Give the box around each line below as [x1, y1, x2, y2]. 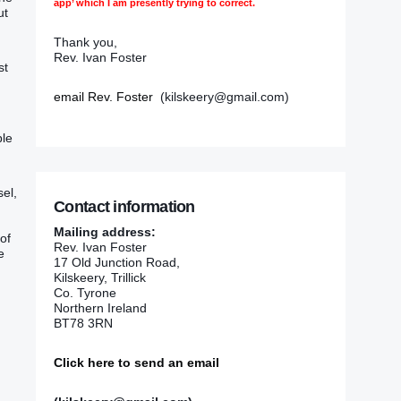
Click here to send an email [54, 354, 219, 370]
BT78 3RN [54, 315, 113, 330]
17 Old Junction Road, [54, 254, 180, 269]
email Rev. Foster [54, 90, 153, 105]
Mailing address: [54, 224, 156, 239]
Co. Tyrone [54, 285, 116, 300]
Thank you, [54, 34, 117, 49]
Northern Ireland [54, 300, 147, 315]
